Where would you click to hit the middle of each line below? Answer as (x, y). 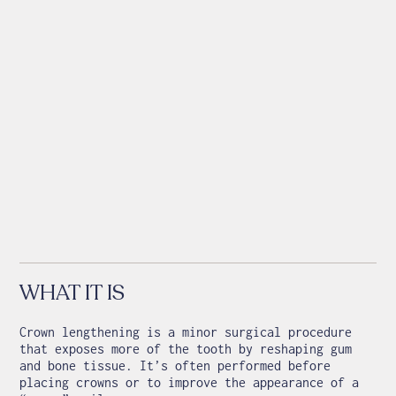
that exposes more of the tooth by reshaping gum (186, 349)
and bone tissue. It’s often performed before (175, 366)
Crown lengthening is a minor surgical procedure (186, 332)
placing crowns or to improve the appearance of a (190, 383)
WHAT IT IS (72, 293)
